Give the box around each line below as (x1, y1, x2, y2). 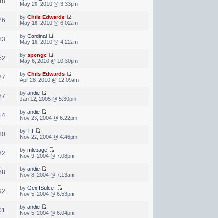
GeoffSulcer (27, 184, 55, 191)
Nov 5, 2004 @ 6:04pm (19, 209, 74, 216)
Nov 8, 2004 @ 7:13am (19, 171, 74, 178)
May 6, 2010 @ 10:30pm (19, 57, 78, 64)
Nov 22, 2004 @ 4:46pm (19, 133, 77, 140)
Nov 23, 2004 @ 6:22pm (19, 114, 77, 121)
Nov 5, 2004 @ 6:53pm (19, 190, 74, 197)
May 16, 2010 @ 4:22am (19, 38, 78, 45)
